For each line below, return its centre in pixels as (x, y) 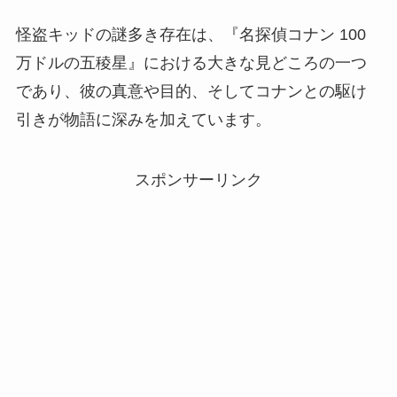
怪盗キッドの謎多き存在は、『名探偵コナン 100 (191, 34)
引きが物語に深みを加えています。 (143, 119)
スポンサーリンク (198, 179)
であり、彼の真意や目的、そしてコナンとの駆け (191, 91)
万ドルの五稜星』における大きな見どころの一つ (191, 62)
